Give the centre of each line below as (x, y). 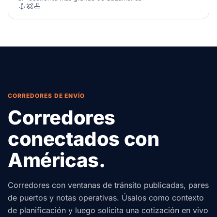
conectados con (84, 139)
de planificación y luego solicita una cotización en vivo (108, 210)
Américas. (57, 160)
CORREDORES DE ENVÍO (46, 96)
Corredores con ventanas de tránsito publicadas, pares (108, 185)
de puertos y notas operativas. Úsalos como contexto (106, 198)
